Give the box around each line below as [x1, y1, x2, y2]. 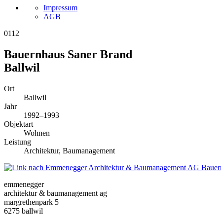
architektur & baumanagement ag [4, 188, 107, 197]
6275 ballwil [4, 206, 43, 215]
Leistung [4, 137, 31, 146]
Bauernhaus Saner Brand [4, 47, 132, 61]
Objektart [4, 119, 33, 128]
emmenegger [4, 180, 44, 188]
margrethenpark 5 [4, 197, 59, 206]
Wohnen [24, 128, 50, 137]
